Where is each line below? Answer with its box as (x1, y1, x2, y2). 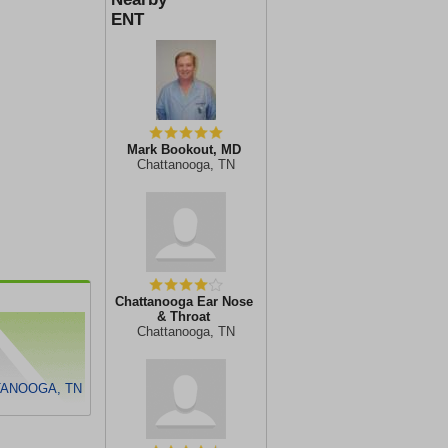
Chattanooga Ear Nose (114, 294, 253, 309)
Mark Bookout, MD (126, 142, 241, 157)
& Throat (157, 309, 210, 324)
